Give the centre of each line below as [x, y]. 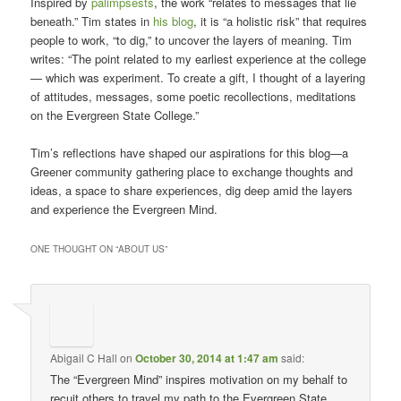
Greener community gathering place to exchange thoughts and [192, 172]
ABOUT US [142, 249]
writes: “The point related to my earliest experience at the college [199, 58]
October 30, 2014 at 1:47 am [207, 358]
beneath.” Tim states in [92, 21]
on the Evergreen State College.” [115, 115]
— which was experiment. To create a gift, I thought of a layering [198, 77]
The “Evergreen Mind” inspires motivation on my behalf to [199, 380]
